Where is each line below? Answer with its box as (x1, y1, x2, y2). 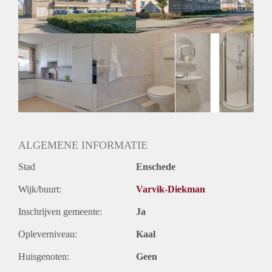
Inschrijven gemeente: (18, 206, 102, 217)
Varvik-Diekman (136, 183, 205, 194)
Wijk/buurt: (18, 183, 61, 194)
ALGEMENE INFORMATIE (18, 138, 148, 151)
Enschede (136, 161, 175, 172)
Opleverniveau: (18, 228, 77, 239)
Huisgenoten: (18, 251, 69, 262)
